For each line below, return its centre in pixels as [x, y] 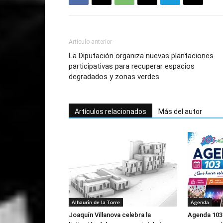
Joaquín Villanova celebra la [110, 215]
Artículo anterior [90, 42]
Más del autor [180, 111]
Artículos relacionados [111, 111]
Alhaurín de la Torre [96, 202]
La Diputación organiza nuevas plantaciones [141, 56]
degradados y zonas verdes [114, 77]
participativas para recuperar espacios [132, 66]
